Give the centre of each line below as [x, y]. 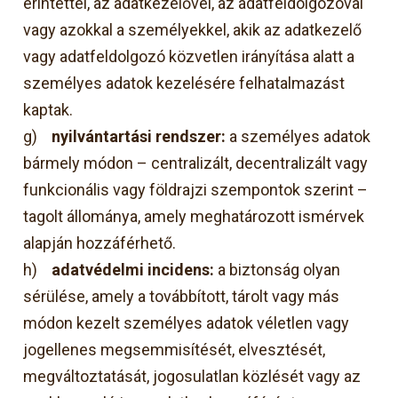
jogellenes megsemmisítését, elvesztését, [175, 349]
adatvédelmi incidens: [133, 269]
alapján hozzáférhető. [100, 243]
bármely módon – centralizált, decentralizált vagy [196, 163]
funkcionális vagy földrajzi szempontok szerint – [196, 189]
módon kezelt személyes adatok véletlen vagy [187, 322]
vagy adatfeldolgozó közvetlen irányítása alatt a [189, 56]
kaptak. [48, 109]
